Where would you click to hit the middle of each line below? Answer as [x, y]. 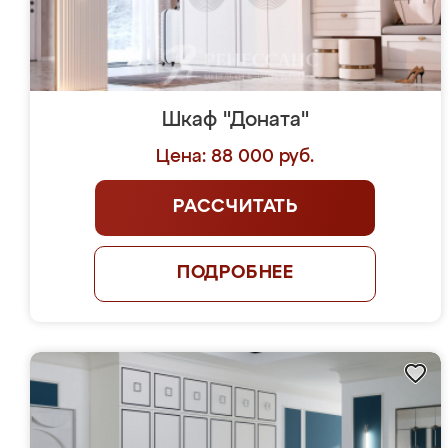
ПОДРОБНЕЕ [235, 273]
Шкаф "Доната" [235, 120]
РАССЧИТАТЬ [235, 207]
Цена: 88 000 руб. [235, 157]
